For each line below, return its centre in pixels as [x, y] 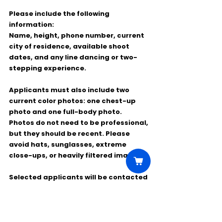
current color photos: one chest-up [73, 101]
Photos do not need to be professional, [79, 123]
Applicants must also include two [70, 90]
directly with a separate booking [69, 188]
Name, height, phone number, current [77, 35]
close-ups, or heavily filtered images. [76, 155]
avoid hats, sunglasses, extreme [68, 144]
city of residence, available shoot [70, 46]
